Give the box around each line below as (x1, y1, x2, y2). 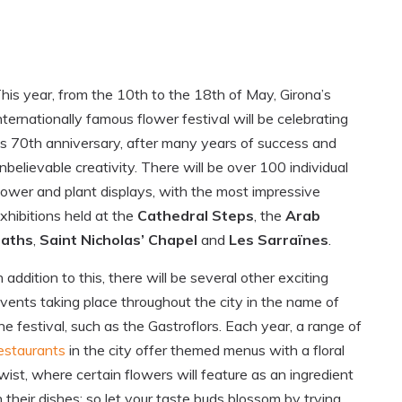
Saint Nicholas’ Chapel (39, 231, 197, 249)
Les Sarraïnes (229, 231, 328, 249)
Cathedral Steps (137, 206, 254, 225)
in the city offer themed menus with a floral (66, 341, 345, 360)
